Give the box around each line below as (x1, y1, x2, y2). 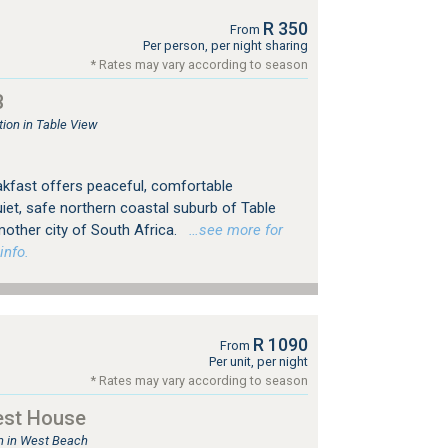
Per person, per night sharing (142, 38, 308, 53)
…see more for (180, 221, 283, 239)
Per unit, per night (208, 354, 308, 369)
